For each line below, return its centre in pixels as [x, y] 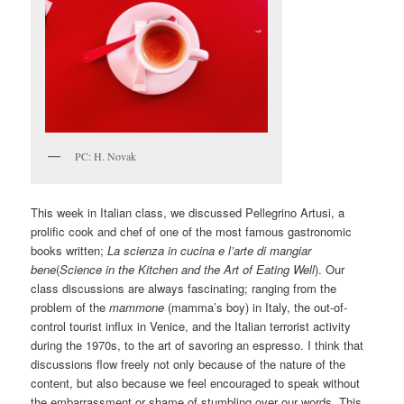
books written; [69, 251]
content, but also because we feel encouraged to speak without [196, 383]
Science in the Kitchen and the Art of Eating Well [188, 270]
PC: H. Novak [106, 156]
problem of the [70, 308]
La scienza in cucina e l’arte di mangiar [210, 251]
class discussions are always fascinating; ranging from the [184, 289]
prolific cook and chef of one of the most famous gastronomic [192, 232]
